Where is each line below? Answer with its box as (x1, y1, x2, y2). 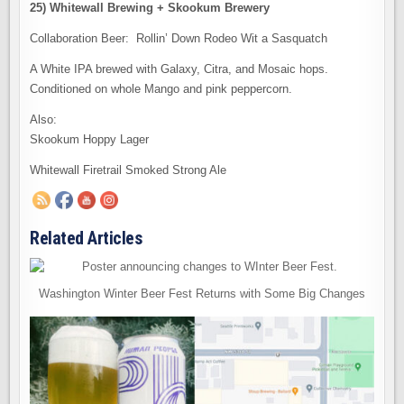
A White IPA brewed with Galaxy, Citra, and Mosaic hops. (30, 62, 333, 76)
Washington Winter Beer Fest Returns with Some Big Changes (39, 287, 365, 300)
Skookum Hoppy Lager (30, 133, 150, 146)
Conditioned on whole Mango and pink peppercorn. (30, 82, 293, 96)
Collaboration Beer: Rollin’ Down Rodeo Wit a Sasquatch (30, 32, 328, 45)
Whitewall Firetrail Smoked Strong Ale (30, 163, 227, 177)
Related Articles (30, 227, 142, 249)
